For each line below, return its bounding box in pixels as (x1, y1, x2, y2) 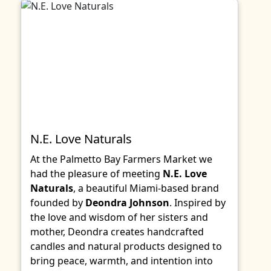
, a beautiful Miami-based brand (73, 181, 219, 195)
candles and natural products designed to (30, 240, 222, 253)
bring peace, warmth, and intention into (30, 254, 213, 267)
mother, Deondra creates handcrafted (30, 225, 204, 238)
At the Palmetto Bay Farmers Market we (30, 152, 212, 166)
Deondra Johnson (85, 196, 169, 209)
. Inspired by (169, 196, 226, 209)
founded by (30, 196, 85, 209)
